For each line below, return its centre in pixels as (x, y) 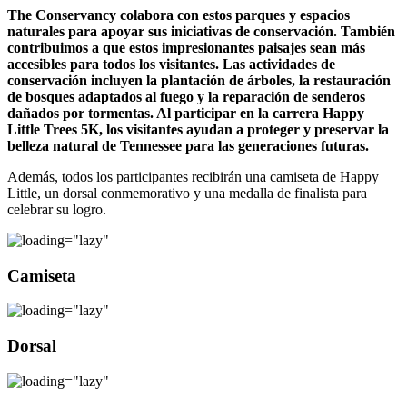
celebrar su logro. (57, 209)
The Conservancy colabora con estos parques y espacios (179, 15)
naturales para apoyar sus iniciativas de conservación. (172, 31)
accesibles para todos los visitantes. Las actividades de (171, 64)
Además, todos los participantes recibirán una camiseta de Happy (193, 176)
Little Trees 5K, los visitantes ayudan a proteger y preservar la (198, 129)
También (368, 31)
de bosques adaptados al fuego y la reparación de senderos (186, 96)
